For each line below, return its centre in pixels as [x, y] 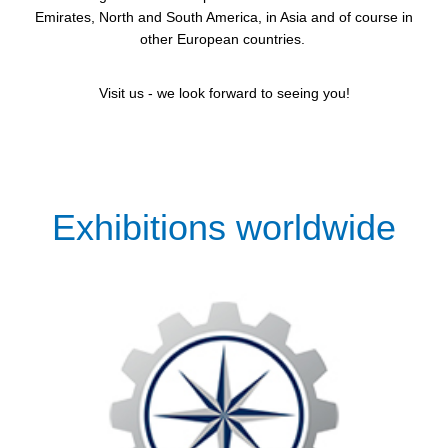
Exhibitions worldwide [224, 227]
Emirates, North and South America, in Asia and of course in [224, 17]
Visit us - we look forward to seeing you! [224, 93]
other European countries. [224, 39]
